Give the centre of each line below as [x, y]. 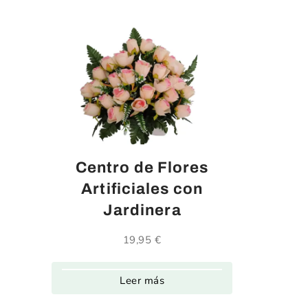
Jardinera [142, 210]
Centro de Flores [142, 167]
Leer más [142, 281]
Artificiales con [142, 188]
